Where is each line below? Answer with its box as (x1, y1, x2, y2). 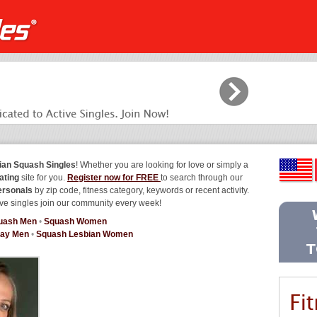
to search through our (161, 173, 243, 183)
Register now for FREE (67, 173, 161, 183)
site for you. (19, 173, 67, 183)
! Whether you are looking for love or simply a (76, 160, 248, 170)
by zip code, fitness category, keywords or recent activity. (33, 185, 249, 195)
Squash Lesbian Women (36, 229, 133, 239)
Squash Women (44, 217, 107, 226)
